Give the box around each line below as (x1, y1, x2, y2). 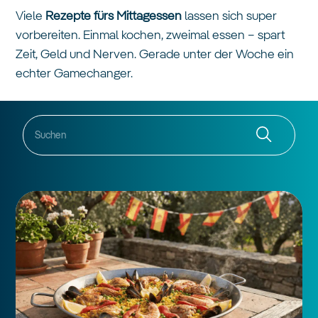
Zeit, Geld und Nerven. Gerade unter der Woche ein (16, 48, 295, 62)
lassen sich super (182, 10, 278, 23)
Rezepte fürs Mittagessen (45, 10, 182, 23)
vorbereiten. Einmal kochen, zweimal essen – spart (16, 29, 285, 43)
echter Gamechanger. (16, 67, 133, 81)
